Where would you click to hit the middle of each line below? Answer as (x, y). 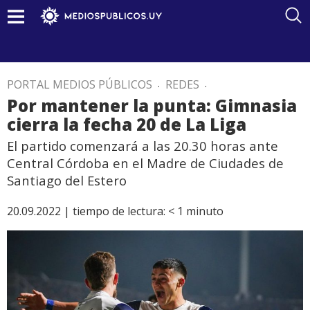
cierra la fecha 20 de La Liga (127, 124)
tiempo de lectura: (119, 211)
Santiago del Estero (67, 180)
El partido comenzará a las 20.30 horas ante (143, 146)
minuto (205, 211)
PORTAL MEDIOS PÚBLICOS (80, 84)
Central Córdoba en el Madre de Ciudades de (145, 163)
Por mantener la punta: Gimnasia (152, 106)
